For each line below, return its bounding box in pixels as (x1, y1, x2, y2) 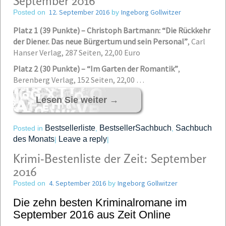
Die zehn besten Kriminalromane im (13, 196, 187, 209)
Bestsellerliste (45, 124, 95, 132)
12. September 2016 (49, 8, 109, 17)
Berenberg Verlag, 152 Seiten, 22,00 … (13, 75, 144, 85)
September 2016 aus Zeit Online (13, 208, 171, 221)
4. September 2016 (49, 179, 106, 188)
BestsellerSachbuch (99, 124, 172, 132)
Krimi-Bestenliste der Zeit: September (13, 151, 206, 166)
